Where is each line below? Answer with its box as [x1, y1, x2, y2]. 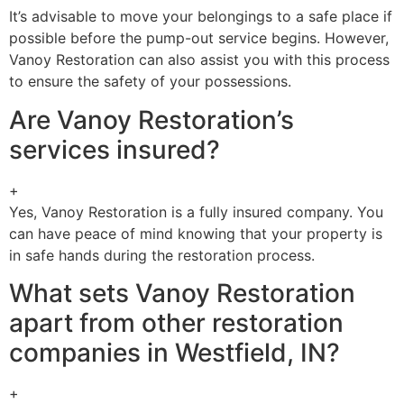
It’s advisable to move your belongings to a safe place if [9, 7, 392, 26]
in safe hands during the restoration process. [9, 245, 315, 264]
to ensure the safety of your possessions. [9, 72, 291, 91]
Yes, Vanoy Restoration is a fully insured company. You [9, 202, 383, 221]
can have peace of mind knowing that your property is [9, 224, 382, 243]
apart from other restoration [9, 308, 344, 339]
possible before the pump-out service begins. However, [9, 29, 389, 48]
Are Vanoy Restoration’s [9, 104, 294, 135]
